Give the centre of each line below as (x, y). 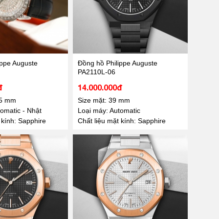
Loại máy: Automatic (109, 110)
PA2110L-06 (96, 72)
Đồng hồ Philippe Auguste (117, 63)
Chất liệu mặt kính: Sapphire (121, 120)
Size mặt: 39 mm (104, 100)
